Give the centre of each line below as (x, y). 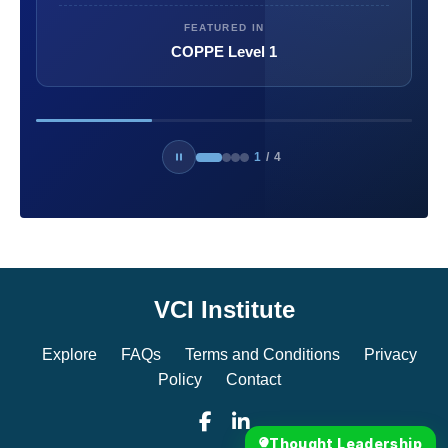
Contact (253, 380)
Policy (179, 380)
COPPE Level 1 (224, 52)
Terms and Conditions (262, 355)
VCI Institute (224, 310)
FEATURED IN (224, 28)
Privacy (390, 355)
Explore (69, 355)
